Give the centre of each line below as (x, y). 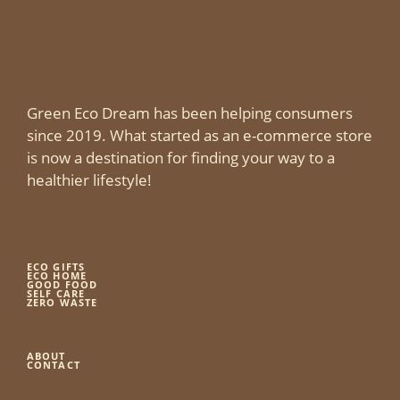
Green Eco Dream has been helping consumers (190, 112)
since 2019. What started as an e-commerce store (200, 135)
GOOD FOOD (62, 284)
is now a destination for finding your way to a (181, 157)
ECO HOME (57, 275)
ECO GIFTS (56, 266)
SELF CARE (56, 293)
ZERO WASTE (62, 302)
